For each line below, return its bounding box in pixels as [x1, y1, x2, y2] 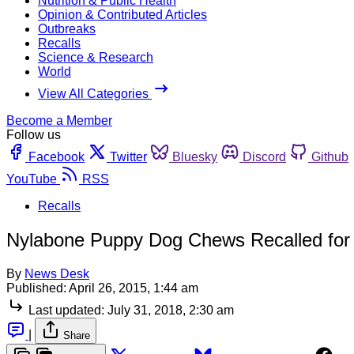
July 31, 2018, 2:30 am [107, 303, 234, 317]
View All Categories [38, 86, 152, 100]
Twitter [110, 149, 147, 164]
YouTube [6, 171, 57, 186]
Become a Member [6, 113, 112, 127]
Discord [243, 149, 286, 164]
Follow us [6, 127, 61, 141]
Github [311, 149, 348, 164]
